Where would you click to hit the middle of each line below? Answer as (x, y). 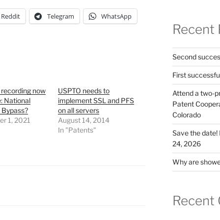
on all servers (79, 110)
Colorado (186, 115)
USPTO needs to (84, 91)
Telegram (61, 16)
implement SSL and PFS (96, 101)
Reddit (11, 16)
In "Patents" (77, 130)
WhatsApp (116, 16)
